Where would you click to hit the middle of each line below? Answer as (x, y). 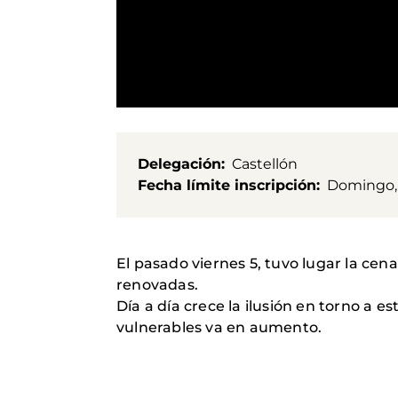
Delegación (179, 163)
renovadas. (157, 284)
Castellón (265, 163)
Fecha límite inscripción (227, 185)
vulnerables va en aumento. (219, 327)
